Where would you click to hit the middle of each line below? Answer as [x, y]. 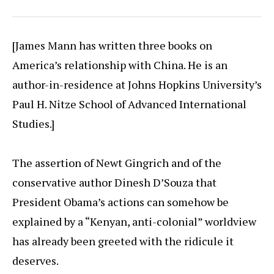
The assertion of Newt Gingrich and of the [117, 163]
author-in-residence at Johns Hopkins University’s [137, 85]
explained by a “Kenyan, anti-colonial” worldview [134, 222]
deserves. [35, 261]
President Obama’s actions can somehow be [120, 202]
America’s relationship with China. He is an [120, 65]
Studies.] [33, 124]
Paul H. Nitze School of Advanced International [129, 104]
